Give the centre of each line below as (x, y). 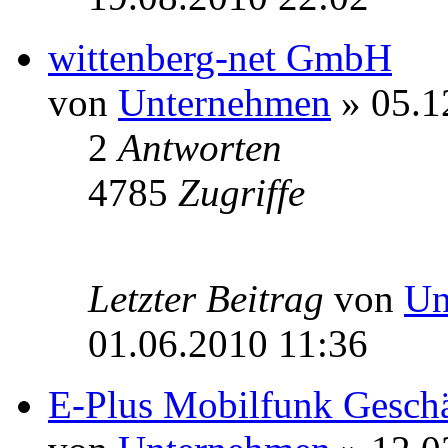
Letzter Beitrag (211, 299)
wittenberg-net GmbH (220, 58)
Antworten (200, 148)
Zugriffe (241, 193)
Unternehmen (224, 103)
